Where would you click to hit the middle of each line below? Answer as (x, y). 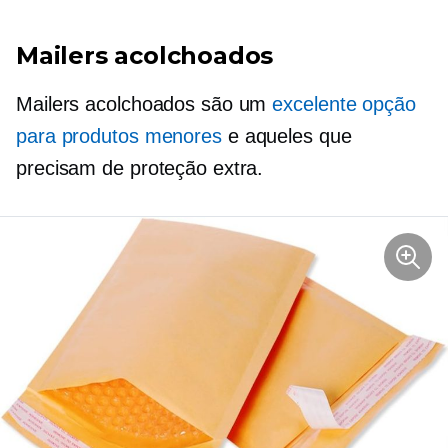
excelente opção (344, 104)
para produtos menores (119, 136)
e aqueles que (286, 136)
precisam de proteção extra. (140, 168)
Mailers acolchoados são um (144, 104)
